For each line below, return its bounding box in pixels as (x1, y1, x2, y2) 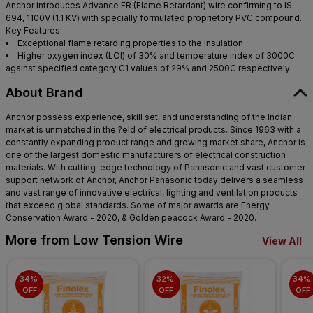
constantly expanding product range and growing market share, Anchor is (6, 137, 305, 148)
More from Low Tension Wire (6, 233, 183, 248)
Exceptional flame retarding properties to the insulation (17, 38, 243, 49)
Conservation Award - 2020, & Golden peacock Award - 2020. (6, 212, 256, 224)
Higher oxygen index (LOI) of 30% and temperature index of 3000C (17, 50, 295, 61)
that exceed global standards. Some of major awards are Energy (6, 200, 270, 211)
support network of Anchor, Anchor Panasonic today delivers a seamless (6, 175, 303, 186)
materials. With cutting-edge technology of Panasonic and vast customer (6, 162, 305, 173)
